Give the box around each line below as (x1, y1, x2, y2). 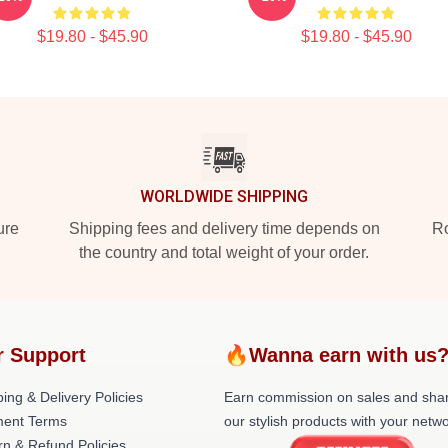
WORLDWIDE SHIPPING (140, 187, 308, 206)
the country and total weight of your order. (79, 244, 369, 261)
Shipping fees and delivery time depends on (68, 220, 380, 237)
